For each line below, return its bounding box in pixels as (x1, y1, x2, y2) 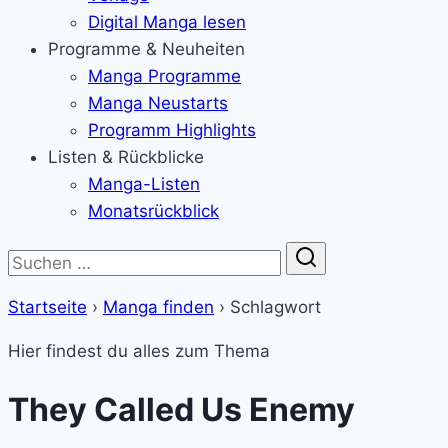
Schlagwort (225, 297, 321, 317)
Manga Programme (88, 66, 241, 86)
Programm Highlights (88, 120, 256, 140)
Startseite (8, 297, 87, 317)
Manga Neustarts (88, 93, 228, 113)
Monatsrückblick (88, 201, 219, 221)
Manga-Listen (88, 174, 200, 194)
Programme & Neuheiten (48, 39, 245, 59)
